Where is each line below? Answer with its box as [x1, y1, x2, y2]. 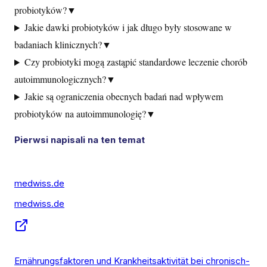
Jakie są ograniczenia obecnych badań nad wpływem [24, 90, 223, 103]
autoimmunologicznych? [14, 73, 106, 86]
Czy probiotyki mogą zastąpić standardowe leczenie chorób [24, 55, 247, 69]
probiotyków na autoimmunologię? [14, 107, 146, 120]
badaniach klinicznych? [14, 38, 102, 51]
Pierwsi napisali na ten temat [14, 134, 145, 146]
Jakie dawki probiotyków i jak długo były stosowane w [24, 21, 232, 34]
